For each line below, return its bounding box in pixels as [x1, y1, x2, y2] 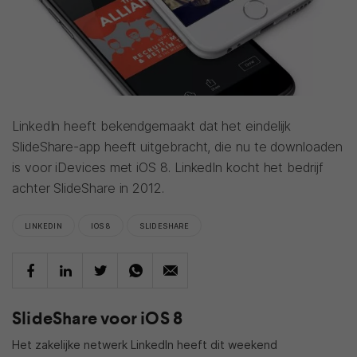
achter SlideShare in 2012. [12, 180, 164, 196]
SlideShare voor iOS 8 [12, 307, 183, 330]
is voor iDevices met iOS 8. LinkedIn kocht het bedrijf [12, 159, 324, 175]
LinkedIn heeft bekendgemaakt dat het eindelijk [12, 118, 292, 134]
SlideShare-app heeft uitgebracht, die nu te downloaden [12, 139, 343, 155]
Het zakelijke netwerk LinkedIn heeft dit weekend [12, 338, 277, 351]
